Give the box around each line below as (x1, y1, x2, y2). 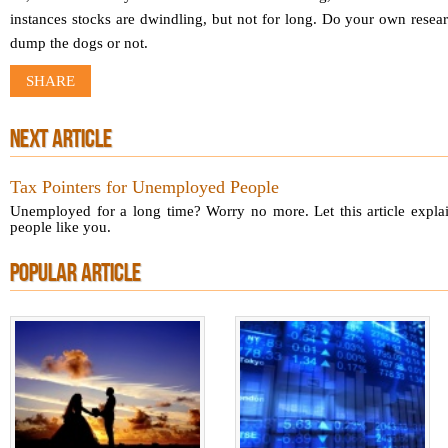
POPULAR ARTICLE (10, 261, 141, 289)
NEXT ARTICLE (10, 127, 112, 155)
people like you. (10, 219, 111, 236)
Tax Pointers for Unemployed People (10, 177, 279, 198)
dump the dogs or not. (10, 35, 148, 52)
